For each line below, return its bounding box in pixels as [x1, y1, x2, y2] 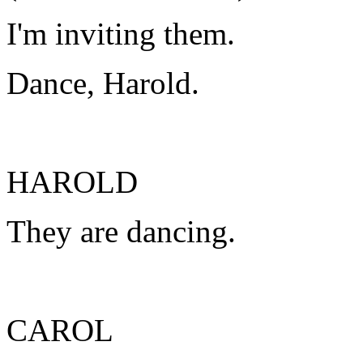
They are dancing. [6, 214, 236, 249]
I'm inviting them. [6, 16, 235, 51]
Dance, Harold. [6, 66, 199, 100]
